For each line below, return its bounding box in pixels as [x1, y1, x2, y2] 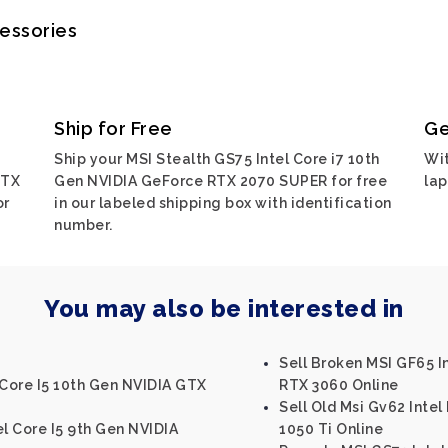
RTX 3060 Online [279, 377, 399, 393]
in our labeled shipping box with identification [54, 195, 392, 211]
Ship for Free [54, 118, 173, 139]
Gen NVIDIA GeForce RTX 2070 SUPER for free [54, 173, 387, 189]
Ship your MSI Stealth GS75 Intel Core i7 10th [54, 151, 380, 167]
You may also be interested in [44, 294, 404, 323]
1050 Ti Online [279, 421, 383, 437]
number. [54, 217, 113, 233]
